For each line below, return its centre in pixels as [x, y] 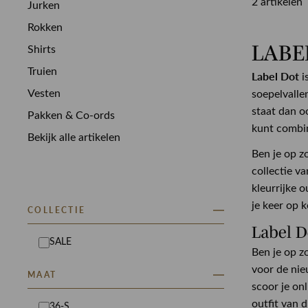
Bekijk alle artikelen [74, 138]
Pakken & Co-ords [71, 116]
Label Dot [275, 76]
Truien [42, 72]
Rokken [45, 28]
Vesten [44, 94]
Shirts [42, 50]
